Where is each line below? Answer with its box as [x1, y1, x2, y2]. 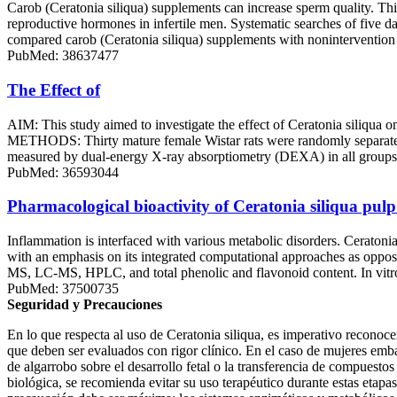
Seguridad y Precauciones [7, 297, 162, 313]
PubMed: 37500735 [7, 281, 119, 297]
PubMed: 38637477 [7, 48, 119, 64]
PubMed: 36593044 [7, 164, 119, 180]
